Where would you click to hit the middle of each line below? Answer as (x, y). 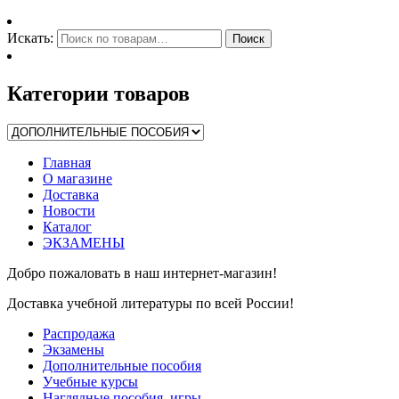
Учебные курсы (90, 381)
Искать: (30, 37)
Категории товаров (98, 93)
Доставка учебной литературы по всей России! (151, 303)
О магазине (77, 178)
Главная (67, 162)
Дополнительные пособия (122, 365)
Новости (69, 210)
